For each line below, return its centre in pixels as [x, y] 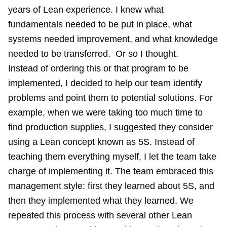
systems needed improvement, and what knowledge [113, 39]
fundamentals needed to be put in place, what [100, 24]
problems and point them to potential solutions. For [110, 98]
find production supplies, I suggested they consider [110, 127]
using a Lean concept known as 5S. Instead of [101, 142]
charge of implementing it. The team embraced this [111, 171]
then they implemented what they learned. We [101, 201]
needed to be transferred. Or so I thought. [93, 54]
